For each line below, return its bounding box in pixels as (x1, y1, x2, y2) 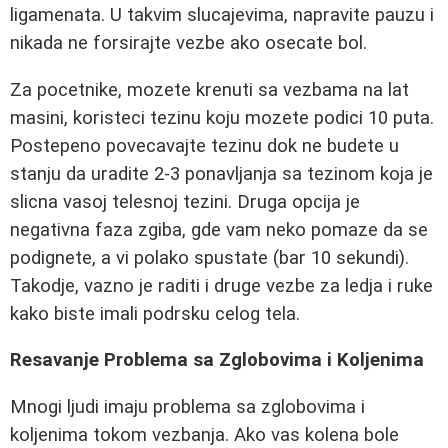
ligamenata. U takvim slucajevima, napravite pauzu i (10, 4, 434, 27)
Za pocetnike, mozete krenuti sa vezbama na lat (10, 78, 409, 101)
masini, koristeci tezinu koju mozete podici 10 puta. (10, 106, 434, 129)
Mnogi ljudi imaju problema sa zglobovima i (10, 396, 365, 419)
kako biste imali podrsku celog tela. (10, 302, 300, 325)
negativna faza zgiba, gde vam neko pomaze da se (10, 218, 428, 241)
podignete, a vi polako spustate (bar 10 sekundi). (10, 246, 409, 269)
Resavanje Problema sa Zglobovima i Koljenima (10, 349, 424, 372)
